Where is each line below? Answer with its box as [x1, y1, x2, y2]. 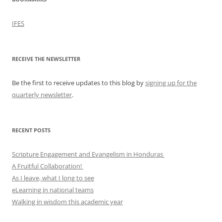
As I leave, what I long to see [12, 173, 94, 182]
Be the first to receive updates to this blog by [12, 78, 145, 87]
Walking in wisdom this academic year [12, 197, 123, 206]
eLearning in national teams [12, 185, 94, 194]
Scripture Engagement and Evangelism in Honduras [12, 149, 165, 159]
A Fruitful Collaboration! [12, 161, 83, 170]
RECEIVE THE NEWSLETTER [12, 55, 80, 62]
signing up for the [145, 78, 197, 87]
